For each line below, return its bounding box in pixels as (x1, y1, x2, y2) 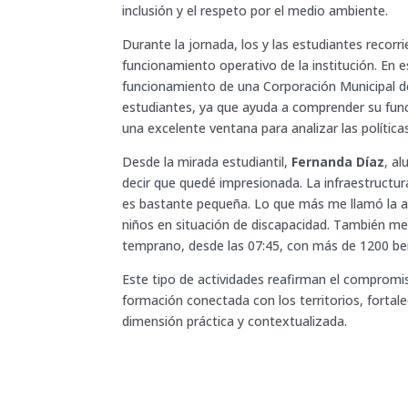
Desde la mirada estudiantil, (122, 152, 292, 170)
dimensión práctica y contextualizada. (122, 311, 348, 330)
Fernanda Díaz (291, 152, 385, 170)
